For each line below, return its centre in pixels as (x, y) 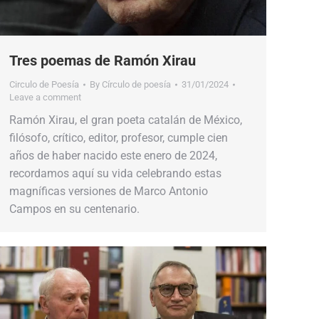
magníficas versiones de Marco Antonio (109, 191)
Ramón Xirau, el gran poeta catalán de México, (126, 120)
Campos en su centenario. (74, 209)
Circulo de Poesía (44, 84)
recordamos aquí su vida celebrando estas (115, 173)
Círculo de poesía (136, 84)
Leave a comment (45, 97)
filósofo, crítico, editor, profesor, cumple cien (119, 137)
